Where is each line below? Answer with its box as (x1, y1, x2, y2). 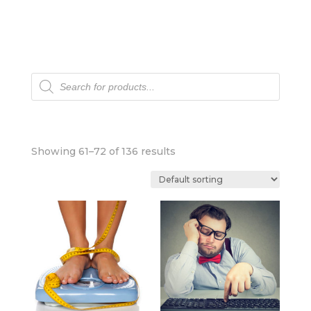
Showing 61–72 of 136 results (31, 145, 176, 158)
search (30, 82, 68, 95)
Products (30, 71, 83, 84)
